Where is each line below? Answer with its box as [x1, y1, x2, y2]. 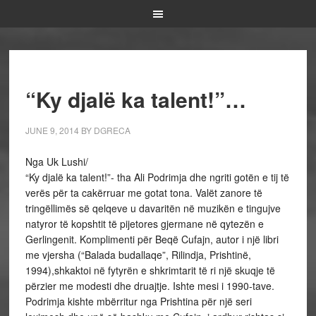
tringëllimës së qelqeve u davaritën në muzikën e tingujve [25, 201, 281, 215]
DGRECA [93, 124, 130, 136]
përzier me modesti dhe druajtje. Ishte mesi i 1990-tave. [25, 279, 274, 293]
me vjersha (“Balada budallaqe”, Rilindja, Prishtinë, [25, 248, 251, 262]
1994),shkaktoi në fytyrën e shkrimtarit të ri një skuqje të [25, 263, 275, 277]
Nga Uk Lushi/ [25, 154, 88, 169]
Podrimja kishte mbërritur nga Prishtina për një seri [25, 294, 252, 308]
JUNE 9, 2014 [25, 124, 79, 136]
